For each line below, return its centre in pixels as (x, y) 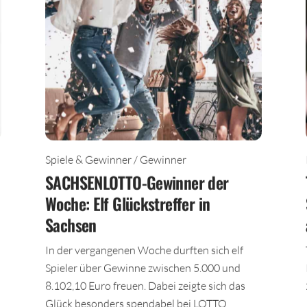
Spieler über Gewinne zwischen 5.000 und (143, 273)
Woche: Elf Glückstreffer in (128, 209)
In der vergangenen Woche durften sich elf (144, 255)
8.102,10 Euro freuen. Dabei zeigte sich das (145, 291)
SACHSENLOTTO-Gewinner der (137, 187)
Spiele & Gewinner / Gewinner (116, 164)
